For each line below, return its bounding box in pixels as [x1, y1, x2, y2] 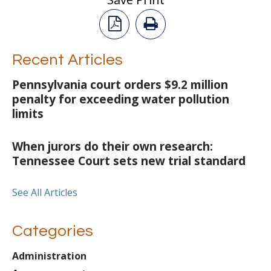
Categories [12, 223, 93, 240]
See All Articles [12, 186, 77, 200]
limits [12, 106, 44, 122]
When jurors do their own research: [12, 139, 213, 155]
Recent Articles [12, 52, 123, 68]
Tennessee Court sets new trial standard [12, 153, 246, 169]
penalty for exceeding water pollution [12, 91, 229, 108]
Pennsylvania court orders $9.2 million [12, 77, 228, 93]
